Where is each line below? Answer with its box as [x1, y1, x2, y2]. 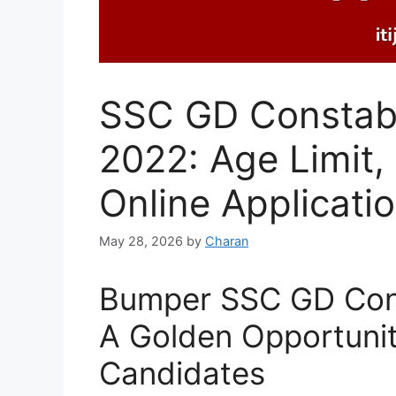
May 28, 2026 [99, 232, 183, 248]
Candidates [99, 354, 265, 392]
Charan [205, 232, 248, 248]
